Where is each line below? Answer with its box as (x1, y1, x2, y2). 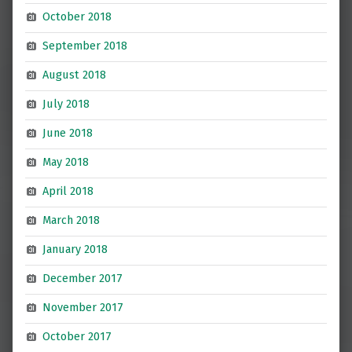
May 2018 (42, 155, 90, 170)
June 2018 (42, 126, 93, 141)
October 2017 (42, 329, 112, 344)
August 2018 (42, 68, 107, 82)
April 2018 (42, 184, 94, 199)
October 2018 (42, 9, 112, 24)
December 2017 (42, 271, 123, 286)
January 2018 (42, 242, 108, 257)
